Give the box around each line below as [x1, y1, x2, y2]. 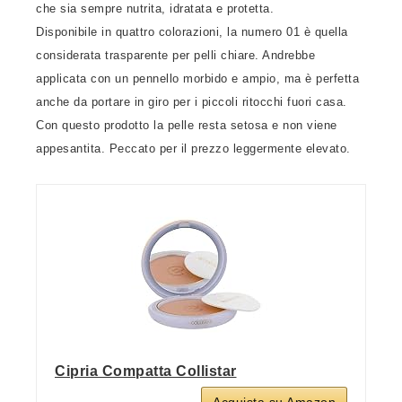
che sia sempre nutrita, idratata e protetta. [36, 2, 274, 15]
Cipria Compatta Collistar [55, 363, 237, 379]
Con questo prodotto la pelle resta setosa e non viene [36, 118, 337, 132]
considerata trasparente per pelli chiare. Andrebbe [36, 48, 315, 62]
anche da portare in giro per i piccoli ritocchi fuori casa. [36, 95, 347, 109]
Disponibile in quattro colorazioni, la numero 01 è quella [36, 25, 348, 39]
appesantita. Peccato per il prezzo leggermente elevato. [36, 142, 351, 155]
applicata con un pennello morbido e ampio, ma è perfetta [36, 72, 359, 85]
